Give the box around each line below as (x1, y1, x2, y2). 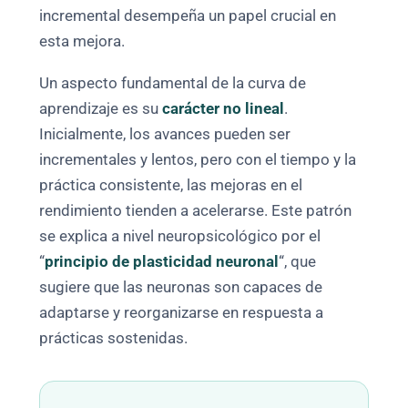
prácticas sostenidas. (39, 330, 189, 348)
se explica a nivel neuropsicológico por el (39, 228, 321, 246)
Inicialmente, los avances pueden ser (39, 126, 291, 144)
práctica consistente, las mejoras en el (39, 177, 303, 195)
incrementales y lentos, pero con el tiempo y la (39, 151, 357, 169)
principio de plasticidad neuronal (45, 253, 280, 271)
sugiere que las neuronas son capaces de (39, 279, 323, 297)
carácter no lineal (162, 100, 285, 118)
